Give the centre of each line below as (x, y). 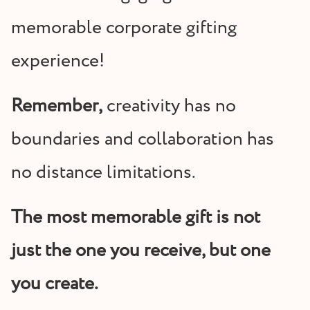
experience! (58, 62)
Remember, (57, 107)
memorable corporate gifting (124, 28)
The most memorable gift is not (136, 218)
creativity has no (169, 107)
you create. (55, 284)
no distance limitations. (103, 173)
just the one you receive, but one (141, 251)
